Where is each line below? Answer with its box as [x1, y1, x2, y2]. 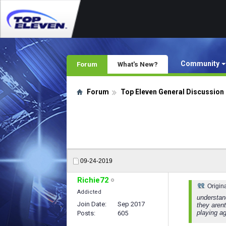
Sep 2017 [118, 200, 145, 208]
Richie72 [77, 176, 109, 185]
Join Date [77, 200, 105, 208]
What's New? [118, 60, 158, 68]
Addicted [77, 189, 101, 195]
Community [181, 60, 219, 68]
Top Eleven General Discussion [121, 88, 224, 96]
